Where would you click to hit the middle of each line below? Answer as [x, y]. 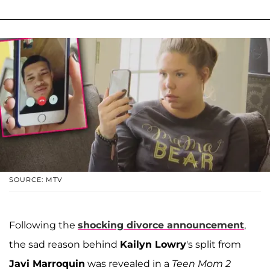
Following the [43, 225]
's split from [214, 245]
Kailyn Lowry [153, 245]
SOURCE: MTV [36, 180]
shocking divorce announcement [161, 225]
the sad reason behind [64, 245]
